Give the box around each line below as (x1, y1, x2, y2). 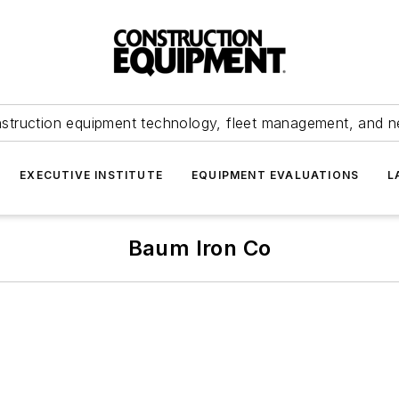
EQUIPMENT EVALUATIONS (191, 168, 360, 182)
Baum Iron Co (127, 235, 272, 261)
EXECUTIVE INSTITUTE (20, 168, 163, 182)
